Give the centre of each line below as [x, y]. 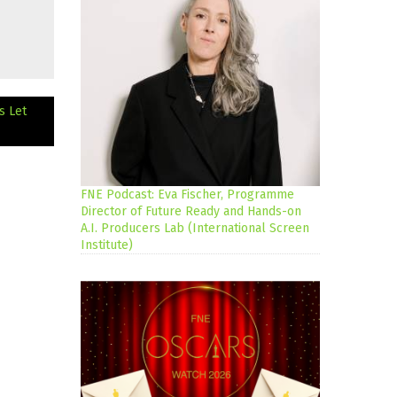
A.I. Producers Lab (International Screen [195, 229]
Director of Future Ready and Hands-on [191, 212]
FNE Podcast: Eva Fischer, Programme [187, 195]
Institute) [107, 245]
